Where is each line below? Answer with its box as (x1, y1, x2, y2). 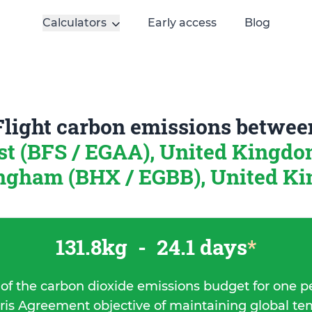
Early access (147, 16, 217, 29)
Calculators (42, 16, 107, 29)
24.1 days (152, 233, 247, 260)
